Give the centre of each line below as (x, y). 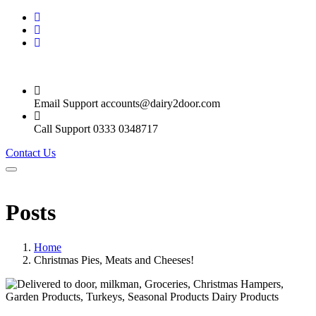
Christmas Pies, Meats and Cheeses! (114, 260)
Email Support (66, 103)
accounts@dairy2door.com (160, 103)
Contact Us (31, 153)
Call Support (62, 129)
